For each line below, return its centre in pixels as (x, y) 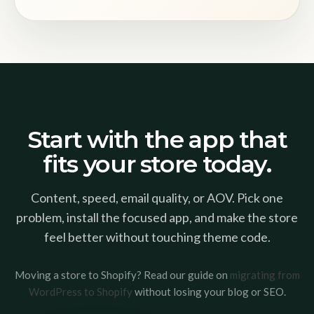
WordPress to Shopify (80, 292)
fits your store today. (157, 164)
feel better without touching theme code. (157, 237)
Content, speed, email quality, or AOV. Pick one (157, 198)
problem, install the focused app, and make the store (157, 218)
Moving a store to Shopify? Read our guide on (122, 275)
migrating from (265, 275)
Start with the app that (157, 140)
